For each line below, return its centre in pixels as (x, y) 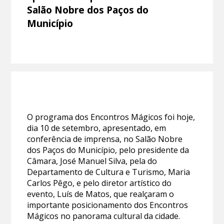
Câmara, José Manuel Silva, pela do (92, 161)
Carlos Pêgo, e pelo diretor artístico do (99, 183)
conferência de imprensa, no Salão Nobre (105, 139)
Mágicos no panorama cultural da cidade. (104, 216)
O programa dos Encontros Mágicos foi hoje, (111, 117)
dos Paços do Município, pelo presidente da (108, 150)
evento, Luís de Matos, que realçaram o (101, 194)
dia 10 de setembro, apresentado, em (97, 128)
